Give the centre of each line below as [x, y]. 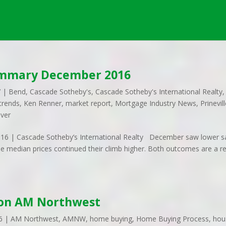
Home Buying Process [173, 219]
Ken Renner [43, 103]
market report [89, 103]
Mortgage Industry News [156, 103]
